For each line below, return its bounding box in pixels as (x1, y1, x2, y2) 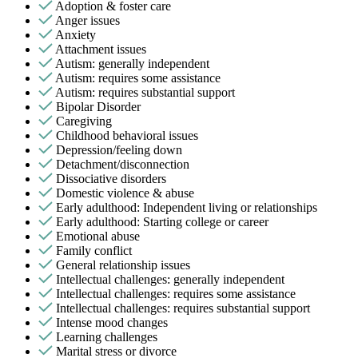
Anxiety (55, 28, 96, 42)
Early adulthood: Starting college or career (56, 215, 268, 229)
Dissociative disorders (56, 172, 166, 186)
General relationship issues (56, 258, 190, 272)
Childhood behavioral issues (56, 129, 198, 143)
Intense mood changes (56, 316, 168, 330)
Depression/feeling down (56, 143, 182, 157)
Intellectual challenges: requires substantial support (56, 301, 310, 316)
